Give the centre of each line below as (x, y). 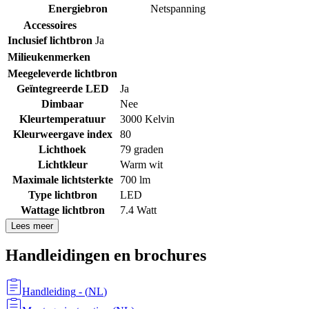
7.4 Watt (138, 210)
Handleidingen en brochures (106, 256)
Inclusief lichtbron (50, 40)
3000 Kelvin (147, 119)
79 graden (142, 149)
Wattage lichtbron (62, 210)
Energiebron (78, 8)
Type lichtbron (62, 195)
